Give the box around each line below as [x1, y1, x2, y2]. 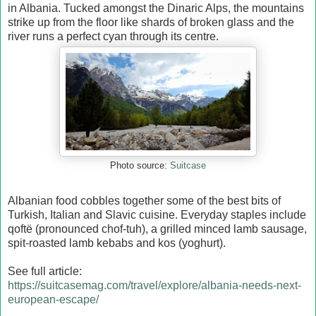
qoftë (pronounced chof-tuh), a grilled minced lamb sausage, [8, 222, 307, 235]
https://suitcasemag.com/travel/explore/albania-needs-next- [8, 279, 301, 291]
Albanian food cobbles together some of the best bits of [8, 194, 281, 207]
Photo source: [110, 160, 170, 171]
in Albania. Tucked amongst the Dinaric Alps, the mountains [8, 1, 304, 14]
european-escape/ [8, 293, 99, 305]
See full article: [8, 265, 82, 277]
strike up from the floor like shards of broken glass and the [8, 16, 294, 28]
